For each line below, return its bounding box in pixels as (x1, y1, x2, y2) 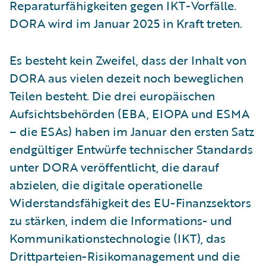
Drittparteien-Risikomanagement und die (9, 246, 240, 265)
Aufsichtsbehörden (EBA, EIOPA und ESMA (9, 104, 249, 122)
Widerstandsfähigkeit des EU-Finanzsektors (9, 193, 251, 211)
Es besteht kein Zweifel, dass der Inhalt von (9, 50, 246, 69)
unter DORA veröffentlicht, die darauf (9, 157, 219, 176)
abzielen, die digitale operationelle (9, 175, 202, 194)
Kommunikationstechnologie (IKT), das (9, 229, 226, 247)
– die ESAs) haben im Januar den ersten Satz (9, 122, 254, 140)
